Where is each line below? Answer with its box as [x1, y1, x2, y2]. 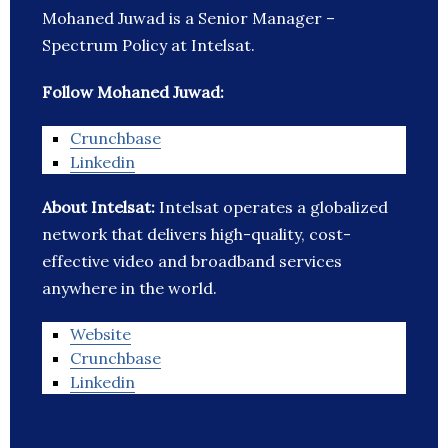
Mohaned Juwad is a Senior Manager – [42, 8, 335, 29]
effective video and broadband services [42, 251, 342, 272]
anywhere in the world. [42, 278, 217, 299]
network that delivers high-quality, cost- [42, 224, 351, 245]
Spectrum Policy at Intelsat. [42, 35, 255, 56]
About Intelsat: [42, 197, 159, 218]
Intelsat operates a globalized [159, 197, 388, 218]
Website [70, 324, 131, 345]
